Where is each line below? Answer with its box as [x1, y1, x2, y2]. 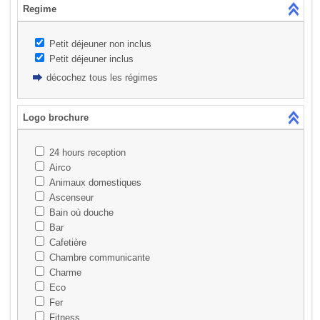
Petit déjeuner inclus [49, 54, 134, 65]
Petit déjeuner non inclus [49, 39, 151, 50]
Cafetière [49, 236, 86, 248]
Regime [22, 4, 56, 15]
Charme [49, 266, 81, 278]
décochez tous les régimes [46, 71, 158, 83]
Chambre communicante [49, 251, 150, 263]
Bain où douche [49, 206, 114, 218]
